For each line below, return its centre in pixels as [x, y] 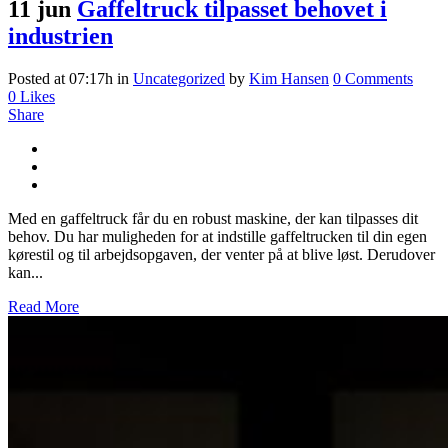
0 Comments [373, 79]
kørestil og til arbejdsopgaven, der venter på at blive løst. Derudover [221, 255]
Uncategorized [179, 79]
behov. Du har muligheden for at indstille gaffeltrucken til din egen [217, 237]
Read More [43, 307]
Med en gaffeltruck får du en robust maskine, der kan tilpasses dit [213, 219]
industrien [60, 36]
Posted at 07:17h [60, 79]
